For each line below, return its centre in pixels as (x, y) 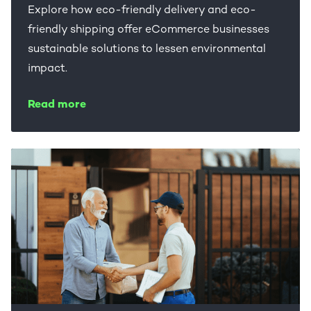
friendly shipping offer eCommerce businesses (149, 30)
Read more (57, 105)
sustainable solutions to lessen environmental (147, 50)
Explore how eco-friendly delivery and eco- (142, 11)
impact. (48, 69)
